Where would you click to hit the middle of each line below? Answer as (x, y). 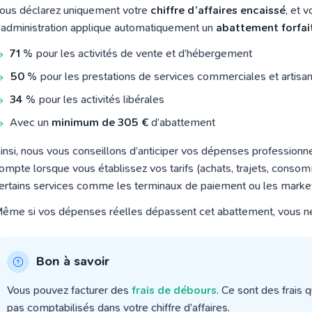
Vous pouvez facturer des (69, 290)
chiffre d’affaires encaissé (218, 10)
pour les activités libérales (100, 99)
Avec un (31, 122)
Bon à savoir (73, 262)
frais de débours (174, 290)
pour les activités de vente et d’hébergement (143, 53)
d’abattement (182, 122)
